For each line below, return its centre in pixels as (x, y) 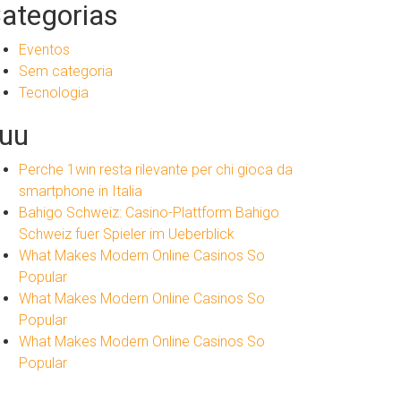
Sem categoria (66, 71)
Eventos (44, 50)
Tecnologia (54, 93)
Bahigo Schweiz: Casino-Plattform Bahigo (149, 213)
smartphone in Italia (81, 191)
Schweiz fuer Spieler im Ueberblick (127, 234)
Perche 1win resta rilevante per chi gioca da (156, 170)
